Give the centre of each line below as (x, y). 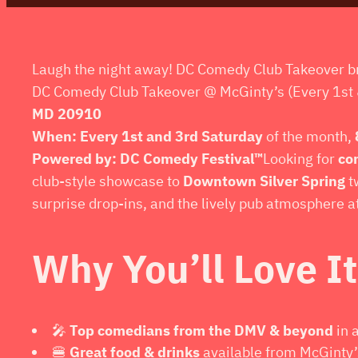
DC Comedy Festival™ (191, 158)
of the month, (309, 136)
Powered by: (74, 158)
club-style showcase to (107, 181)
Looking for (300, 158)
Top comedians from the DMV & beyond (201, 330)
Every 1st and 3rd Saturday (171, 136)
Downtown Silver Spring (264, 181)
